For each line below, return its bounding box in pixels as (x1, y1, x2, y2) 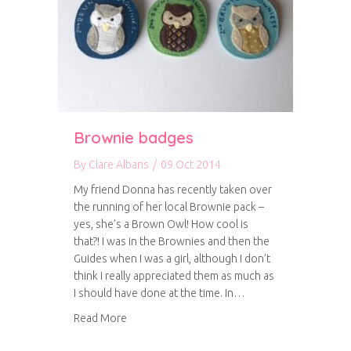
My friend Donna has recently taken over (74, 183, 272, 196)
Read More (74, 312, 127, 324)
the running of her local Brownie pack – (74, 201, 264, 213)
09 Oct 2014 (161, 158, 221, 171)
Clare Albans (89, 158, 149, 171)
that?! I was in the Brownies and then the (74, 235, 270, 248)
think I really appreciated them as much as (74, 270, 274, 282)
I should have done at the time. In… (74, 287, 245, 299)
